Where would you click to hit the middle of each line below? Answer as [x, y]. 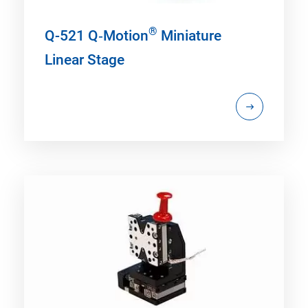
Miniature [189, 35]
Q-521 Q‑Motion [97, 35]
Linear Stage [85, 59]
